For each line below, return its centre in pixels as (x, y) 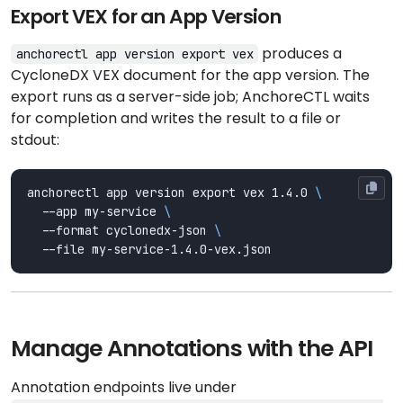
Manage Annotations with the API (192, 348)
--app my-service (96, 211)
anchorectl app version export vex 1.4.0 (171, 192)
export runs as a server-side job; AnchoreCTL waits (190, 96)
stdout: (35, 139)
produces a (300, 53)
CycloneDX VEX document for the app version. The (190, 75)
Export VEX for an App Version (147, 16)
